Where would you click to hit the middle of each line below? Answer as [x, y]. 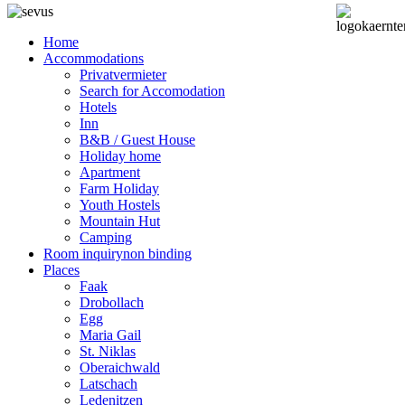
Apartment [110, 172]
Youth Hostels [120, 204]
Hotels [98, 107]
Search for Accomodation [152, 90]
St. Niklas [108, 351]
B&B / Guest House [137, 139]
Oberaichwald [120, 367]
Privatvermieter [123, 74]
